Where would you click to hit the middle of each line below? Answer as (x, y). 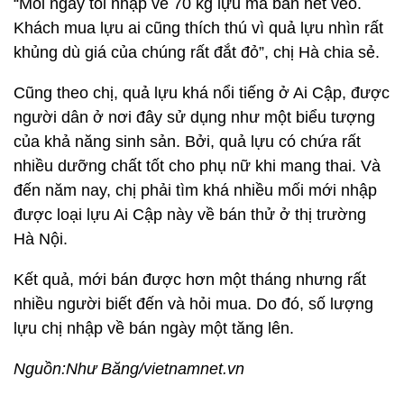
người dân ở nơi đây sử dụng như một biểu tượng (194, 117)
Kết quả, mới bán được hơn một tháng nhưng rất (190, 280)
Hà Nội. (41, 239)
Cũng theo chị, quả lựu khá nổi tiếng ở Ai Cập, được (202, 93)
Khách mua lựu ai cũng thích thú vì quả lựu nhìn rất (198, 28)
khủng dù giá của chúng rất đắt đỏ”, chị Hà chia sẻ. (197, 52)
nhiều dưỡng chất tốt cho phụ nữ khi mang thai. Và (197, 166)
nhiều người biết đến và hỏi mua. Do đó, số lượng (193, 304)
